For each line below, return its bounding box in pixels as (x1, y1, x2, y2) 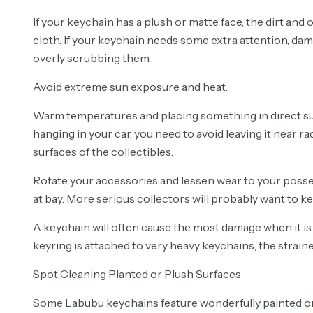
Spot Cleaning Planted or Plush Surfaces (32, 267, 241, 281)
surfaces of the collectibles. (32, 145, 173, 159)
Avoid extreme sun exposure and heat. (32, 80, 228, 94)
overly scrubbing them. (32, 51, 151, 65)
